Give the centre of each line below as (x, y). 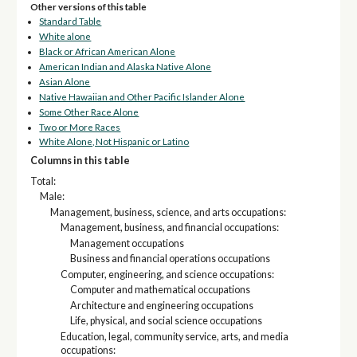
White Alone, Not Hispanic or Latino (114, 142)
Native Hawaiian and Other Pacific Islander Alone (142, 96)
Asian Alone (65, 81)
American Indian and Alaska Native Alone (126, 66)
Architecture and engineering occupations (162, 305)
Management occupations (127, 243)
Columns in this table (80, 161)
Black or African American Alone (108, 52)
